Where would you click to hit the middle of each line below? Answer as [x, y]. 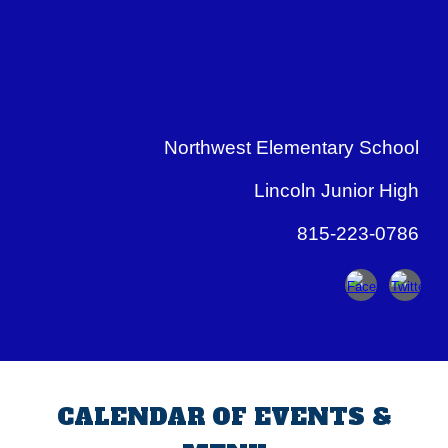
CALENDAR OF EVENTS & [224, 417]
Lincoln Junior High [336, 190]
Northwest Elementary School [291, 147]
